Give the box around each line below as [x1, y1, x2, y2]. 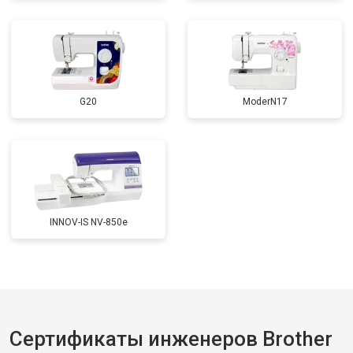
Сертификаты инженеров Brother [9, 327, 333, 351]
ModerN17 [242, 96, 288, 107]
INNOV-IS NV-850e [49, 217, 128, 228]
